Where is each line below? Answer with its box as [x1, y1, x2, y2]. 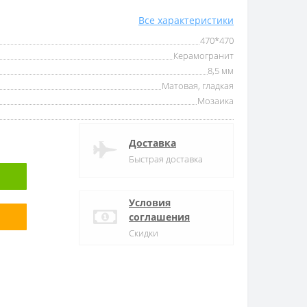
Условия [129, 196, 171, 209]
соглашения [129, 210, 190, 223]
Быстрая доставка [129, 152, 203, 165]
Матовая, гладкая [162, 79, 234, 92]
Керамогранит [173, 49, 234, 62]
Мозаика [197, 94, 234, 107]
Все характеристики [138, 13, 234, 27]
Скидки [129, 227, 158, 239]
